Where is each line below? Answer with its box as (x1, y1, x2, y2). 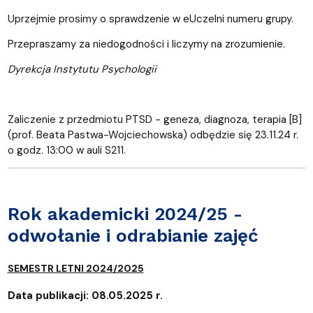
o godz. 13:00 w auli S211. (7, 143, 129, 157)
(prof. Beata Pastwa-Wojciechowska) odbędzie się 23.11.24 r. (7, 127, 298, 142)
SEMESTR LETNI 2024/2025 (7, 261, 144, 275)
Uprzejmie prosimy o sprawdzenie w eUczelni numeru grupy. (7, 11, 296, 26)
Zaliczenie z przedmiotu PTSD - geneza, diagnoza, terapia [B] (7, 112, 302, 126)
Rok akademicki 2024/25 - (7, 203, 242, 224)
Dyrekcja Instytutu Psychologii (7, 61, 156, 76)
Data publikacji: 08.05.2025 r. (7, 288, 163, 303)
